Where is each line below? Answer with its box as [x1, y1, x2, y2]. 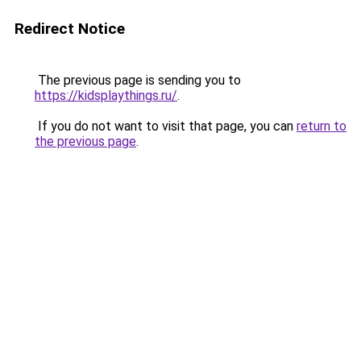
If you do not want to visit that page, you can [35, 118, 297, 134]
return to [297, 118, 346, 134]
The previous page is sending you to [35, 73, 241, 88]
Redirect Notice [15, 19, 125, 38]
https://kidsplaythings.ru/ [35, 88, 177, 103]
